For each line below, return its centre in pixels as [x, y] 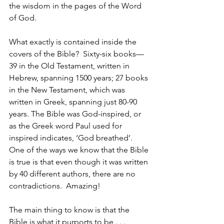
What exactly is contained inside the [74, 41]
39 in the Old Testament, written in [70, 65]
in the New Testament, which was [68, 89]
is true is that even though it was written [79, 161]
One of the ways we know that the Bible [80, 149]
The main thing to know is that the [70, 209]
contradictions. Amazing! [55, 185]
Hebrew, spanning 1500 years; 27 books [79, 77]
